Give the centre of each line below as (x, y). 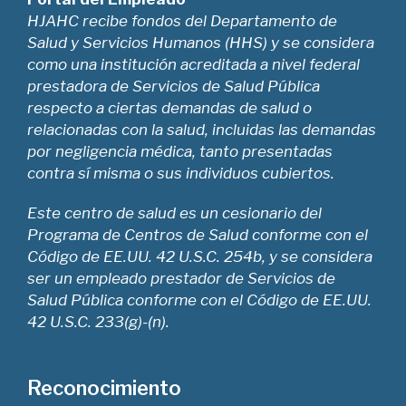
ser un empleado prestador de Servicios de (182, 279)
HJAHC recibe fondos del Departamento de (183, 21)
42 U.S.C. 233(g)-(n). (99, 322)
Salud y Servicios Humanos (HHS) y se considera (201, 43)
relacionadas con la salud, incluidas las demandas (202, 130)
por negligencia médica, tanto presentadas (180, 152)
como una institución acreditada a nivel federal (194, 65)
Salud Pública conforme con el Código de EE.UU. (200, 300)
